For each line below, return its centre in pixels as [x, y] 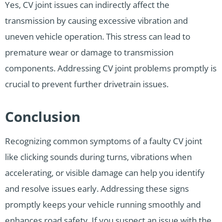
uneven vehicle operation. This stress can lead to [98, 36]
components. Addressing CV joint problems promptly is [111, 68]
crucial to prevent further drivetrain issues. [87, 84]
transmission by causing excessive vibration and [96, 20]
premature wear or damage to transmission [89, 52]
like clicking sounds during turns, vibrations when [98, 157]
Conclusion [43, 116]
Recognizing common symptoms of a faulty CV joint [104, 141]
